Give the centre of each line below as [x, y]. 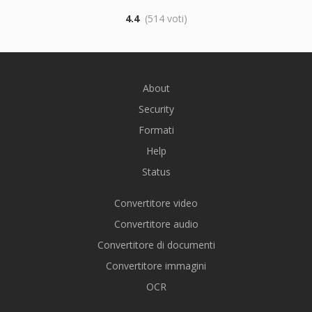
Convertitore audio [156, 224]
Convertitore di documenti [156, 245]
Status [156, 172]
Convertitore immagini [156, 266]
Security [156, 109]
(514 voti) [166, 18]
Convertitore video [156, 203]
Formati [156, 130]
